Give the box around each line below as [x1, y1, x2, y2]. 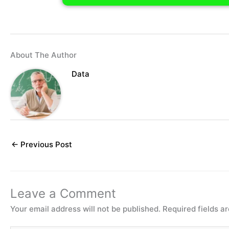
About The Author [10, 50, 77, 60]
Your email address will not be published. [10, 204, 161, 214]
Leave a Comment [10, 186, 116, 201]
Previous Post [18, 140, 72, 150]
